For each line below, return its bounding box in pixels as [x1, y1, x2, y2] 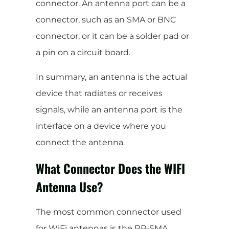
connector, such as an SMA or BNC [36, 14, 176, 25]
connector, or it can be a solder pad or [36, 31, 189, 41]
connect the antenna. [36, 137, 125, 147]
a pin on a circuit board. [36, 47, 130, 57]
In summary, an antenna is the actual [36, 72, 187, 82]
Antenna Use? [36, 177, 103, 196]
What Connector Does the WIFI [36, 158, 185, 177]
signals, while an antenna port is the [36, 104, 182, 114]
